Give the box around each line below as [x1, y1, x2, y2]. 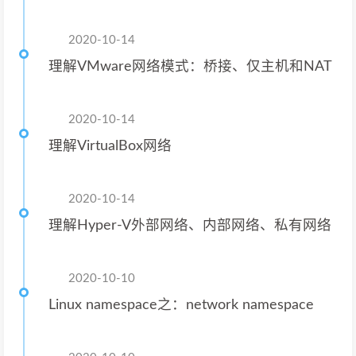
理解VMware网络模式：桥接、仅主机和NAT [48, 59, 332, 73]
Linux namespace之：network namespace [48, 297, 314, 311]
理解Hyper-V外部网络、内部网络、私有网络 [48, 218, 332, 232]
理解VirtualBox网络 [48, 138, 172, 153]
